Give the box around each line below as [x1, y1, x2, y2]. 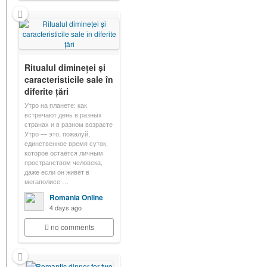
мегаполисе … [24, 176, 69, 186]
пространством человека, [24, 157, 103, 167]
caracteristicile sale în [24, 73, 113, 85]
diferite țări [24, 85, 69, 97]
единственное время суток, [24, 138, 108, 148]
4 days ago [49, 203, 82, 212]
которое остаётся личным [24, 148, 103, 157]
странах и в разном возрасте [24, 119, 113, 129]
